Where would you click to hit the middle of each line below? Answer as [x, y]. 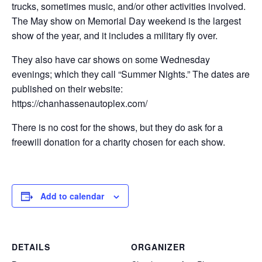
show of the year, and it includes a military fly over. [115, 36]
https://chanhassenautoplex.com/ [80, 104]
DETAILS [31, 247]
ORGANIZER [158, 247]
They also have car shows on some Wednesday [111, 60]
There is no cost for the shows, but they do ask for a [117, 127]
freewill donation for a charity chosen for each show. [118, 142]
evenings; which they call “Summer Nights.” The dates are [131, 74]
